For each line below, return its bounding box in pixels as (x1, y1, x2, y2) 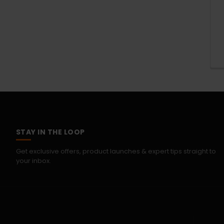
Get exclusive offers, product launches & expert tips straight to (15, 146, 216, 156)
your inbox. (15, 155, 51, 165)
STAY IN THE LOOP (15, 126, 85, 137)
